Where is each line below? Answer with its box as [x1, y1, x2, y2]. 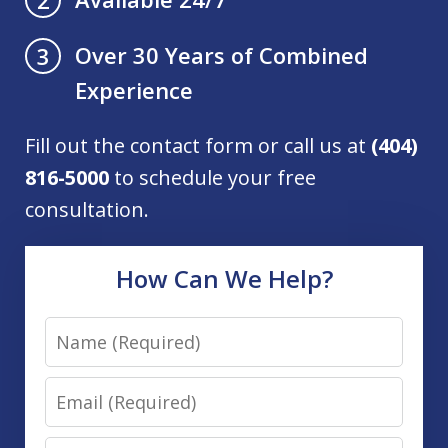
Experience [75, 75, 193, 106]
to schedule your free [109, 164, 316, 192]
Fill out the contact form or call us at [25, 132, 371, 160]
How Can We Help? [115, 262, 333, 296]
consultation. [25, 196, 149, 224]
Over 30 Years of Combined [75, 40, 368, 71]
